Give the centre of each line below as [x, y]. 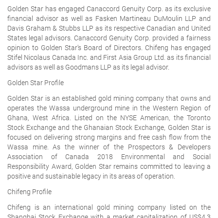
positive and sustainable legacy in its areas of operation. [91, 176]
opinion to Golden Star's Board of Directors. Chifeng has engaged [109, 47]
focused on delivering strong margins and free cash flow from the [109, 137]
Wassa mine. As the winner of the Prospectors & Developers [109, 147]
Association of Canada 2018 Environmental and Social [109, 156]
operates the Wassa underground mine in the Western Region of [109, 108]
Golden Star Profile [36, 82]
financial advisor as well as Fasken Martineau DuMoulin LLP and [109, 18]
